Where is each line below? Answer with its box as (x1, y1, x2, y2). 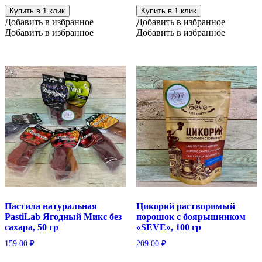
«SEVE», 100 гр (136, 222, 201, 233)
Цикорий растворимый (136, 201, 235, 212)
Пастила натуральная (5, 201, 97, 212)
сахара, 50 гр (5, 222, 58, 233)
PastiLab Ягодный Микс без (5, 212, 122, 222)
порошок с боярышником (136, 212, 246, 222)
